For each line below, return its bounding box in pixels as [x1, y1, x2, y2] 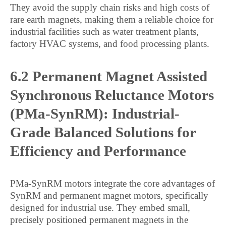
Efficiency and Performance [10, 143, 186, 159]
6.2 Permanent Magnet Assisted [10, 68, 207, 84]
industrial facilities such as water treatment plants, [10, 26, 199, 37]
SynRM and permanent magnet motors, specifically [10, 190, 208, 201]
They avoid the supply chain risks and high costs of [10, 2, 209, 13]
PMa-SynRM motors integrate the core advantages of [10, 178, 215, 189]
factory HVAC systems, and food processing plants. [10, 38, 209, 49]
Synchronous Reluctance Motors [10, 87, 214, 103]
